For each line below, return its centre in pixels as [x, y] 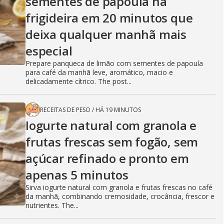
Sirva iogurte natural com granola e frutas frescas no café [119, 187]
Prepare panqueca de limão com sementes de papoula [114, 63]
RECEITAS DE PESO [65, 110]
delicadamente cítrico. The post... [78, 81]
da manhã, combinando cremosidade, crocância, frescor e [120, 196]
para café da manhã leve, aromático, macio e [99, 72]
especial [49, 51]
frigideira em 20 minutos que [109, 18]
